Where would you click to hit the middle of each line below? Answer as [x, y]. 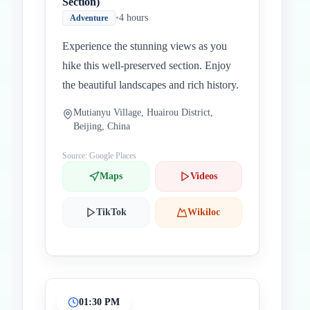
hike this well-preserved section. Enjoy [147, 65]
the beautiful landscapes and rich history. [151, 85]
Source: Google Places [99, 156]
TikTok [111, 212]
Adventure [89, 18]
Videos [204, 176]
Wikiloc [204, 212]
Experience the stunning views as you [145, 46]
